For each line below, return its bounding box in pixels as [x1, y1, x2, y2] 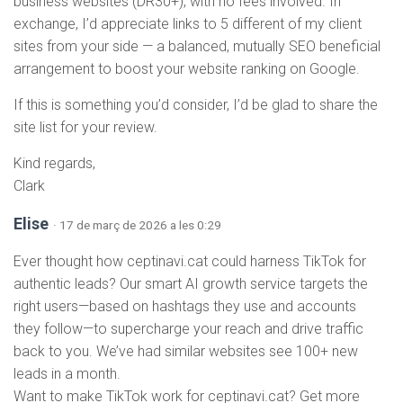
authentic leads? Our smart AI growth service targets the [13, 274, 368, 292]
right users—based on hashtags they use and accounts [13, 297, 356, 315]
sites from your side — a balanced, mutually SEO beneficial [13, 37, 381, 55]
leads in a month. [13, 364, 121, 382]
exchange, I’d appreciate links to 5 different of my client [13, 14, 362, 32]
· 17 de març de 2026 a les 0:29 [53, 217, 221, 232]
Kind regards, [13, 154, 95, 172]
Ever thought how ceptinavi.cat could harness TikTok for [13, 252, 366, 270]
